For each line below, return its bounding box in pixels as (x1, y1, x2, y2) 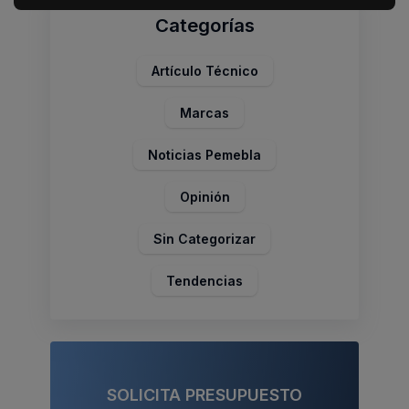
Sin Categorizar (153, 230, 256, 246)
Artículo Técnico (151, 62, 258, 79)
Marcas (180, 104, 229, 121)
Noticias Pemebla (148, 146, 261, 163)
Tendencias (166, 272, 243, 288)
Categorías (154, 13, 255, 37)
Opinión (179, 188, 230, 204)
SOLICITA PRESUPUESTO (107, 384, 302, 404)
